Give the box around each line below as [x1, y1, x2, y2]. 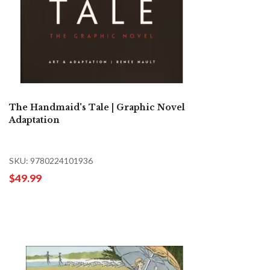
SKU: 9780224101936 [9, 155, 93, 166]
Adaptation [9, 114, 60, 125]
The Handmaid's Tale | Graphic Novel [9, 101, 185, 113]
